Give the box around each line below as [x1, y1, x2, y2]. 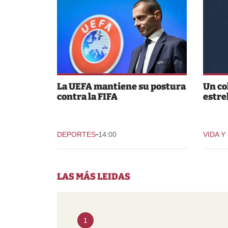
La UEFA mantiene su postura [57, 80, 186, 92]
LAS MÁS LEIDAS [57, 170, 130, 182]
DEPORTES [57, 130, 96, 138]
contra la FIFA [57, 91, 118, 102]
